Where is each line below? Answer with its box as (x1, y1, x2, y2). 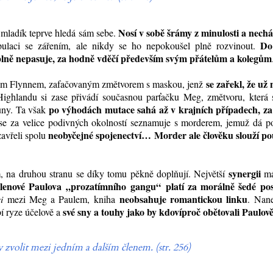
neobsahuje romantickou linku (119, 192, 248, 207)
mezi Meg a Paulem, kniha (7, 193, 119, 206)
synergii (228, 166, 261, 181)
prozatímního (71, 179, 131, 194)
